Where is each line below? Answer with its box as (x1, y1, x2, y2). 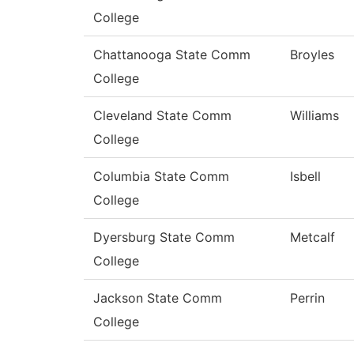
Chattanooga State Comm (93, 47, 250, 63)
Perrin (290, 290, 325, 307)
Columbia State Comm (93, 168, 229, 185)
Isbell (290, 168, 321, 185)
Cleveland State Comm (93, 107, 232, 124)
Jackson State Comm (93, 290, 222, 307)
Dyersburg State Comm (93, 229, 235, 246)
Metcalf (290, 229, 335, 246)
